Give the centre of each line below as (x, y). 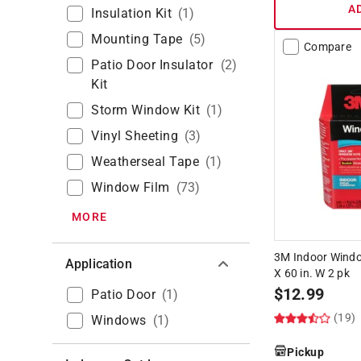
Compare (328, 46)
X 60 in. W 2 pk (312, 273)
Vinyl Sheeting (135, 135)
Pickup (305, 352)
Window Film (131, 187)
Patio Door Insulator (152, 64)
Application (99, 263)
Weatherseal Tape (145, 161)
